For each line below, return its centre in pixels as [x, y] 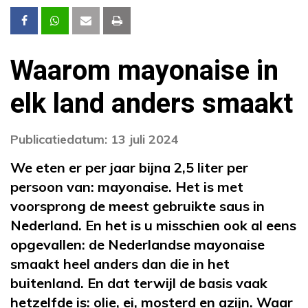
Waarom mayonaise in [144, 71]
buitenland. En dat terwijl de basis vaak [139, 283]
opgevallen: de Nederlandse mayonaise [137, 244]
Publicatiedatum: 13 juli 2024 [95, 139]
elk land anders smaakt [152, 104]
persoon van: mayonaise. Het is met [127, 186]
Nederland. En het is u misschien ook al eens [153, 225]
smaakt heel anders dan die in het [120, 263]
